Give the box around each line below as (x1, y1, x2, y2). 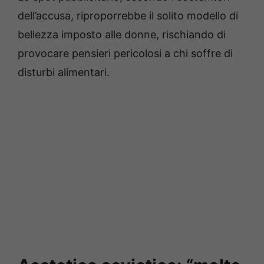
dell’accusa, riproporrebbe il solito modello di (18, 9, 238, 22)
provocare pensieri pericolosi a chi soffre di (18, 47, 233, 60)
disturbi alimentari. (18, 65, 110, 78)
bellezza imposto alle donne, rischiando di (18, 28, 226, 41)
